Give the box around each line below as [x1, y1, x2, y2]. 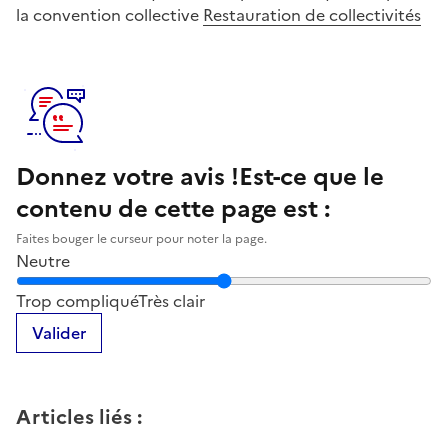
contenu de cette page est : [16, 190, 330, 227]
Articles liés [16, 401, 132, 432]
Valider [32, 320, 86, 345]
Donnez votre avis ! [16, 158, 239, 195]
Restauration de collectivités [203, 2, 421, 27]
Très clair [138, 288, 205, 313]
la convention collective [16, 2, 199, 27]
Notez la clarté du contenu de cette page [15, 271, 332, 296]
